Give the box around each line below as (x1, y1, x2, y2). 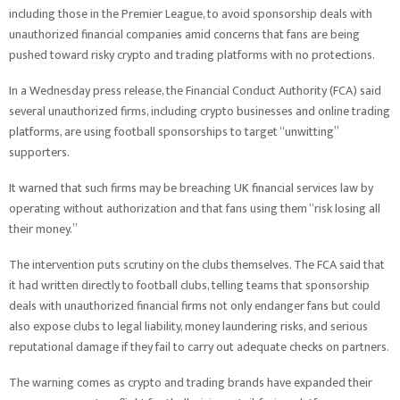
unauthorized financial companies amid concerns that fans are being (9, 24, 360, 45)
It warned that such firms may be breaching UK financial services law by (9, 178, 373, 198)
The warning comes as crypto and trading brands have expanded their (9, 372, 372, 393)
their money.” (9, 219, 78, 239)
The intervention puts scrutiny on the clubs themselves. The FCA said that (9, 254, 385, 275)
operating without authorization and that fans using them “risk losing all (9, 198, 380, 219)
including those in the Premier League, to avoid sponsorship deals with (9, 4, 372, 24)
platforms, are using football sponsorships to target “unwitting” (9, 121, 338, 142)
